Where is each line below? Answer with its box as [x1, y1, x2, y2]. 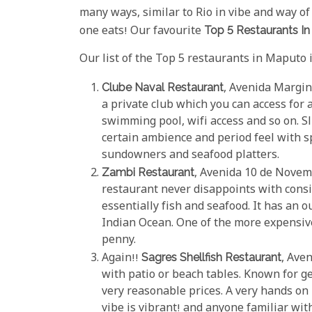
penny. [102, 232, 136, 249]
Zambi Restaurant [102, 165, 194, 179]
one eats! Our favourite [79, 23, 204, 40]
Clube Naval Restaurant [102, 80, 224, 94]
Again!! [102, 250, 141, 267]
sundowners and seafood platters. [102, 147, 279, 164]
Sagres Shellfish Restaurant [141, 250, 281, 264]
